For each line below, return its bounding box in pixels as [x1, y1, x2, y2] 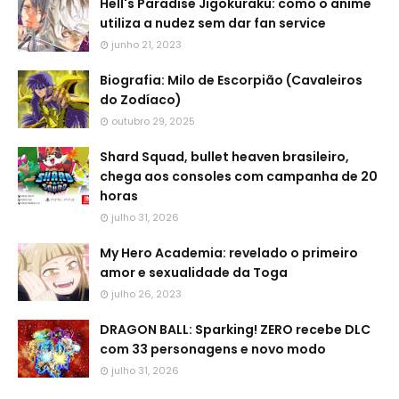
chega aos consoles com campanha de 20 [100, 167, 378, 185]
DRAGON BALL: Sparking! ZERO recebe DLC [100, 321, 370, 338]
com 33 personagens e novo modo [100, 340, 326, 358]
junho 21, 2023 [111, 37, 182, 52]
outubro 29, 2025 [111, 114, 195, 128]
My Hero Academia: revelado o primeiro [100, 244, 358, 262]
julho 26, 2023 [111, 287, 182, 301]
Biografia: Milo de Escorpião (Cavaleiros [100, 71, 362, 89]
